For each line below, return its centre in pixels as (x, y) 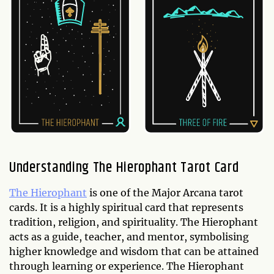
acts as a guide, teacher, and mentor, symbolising (129, 237)
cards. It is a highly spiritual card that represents (126, 208)
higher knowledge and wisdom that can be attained (134, 252)
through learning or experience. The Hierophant (127, 266)
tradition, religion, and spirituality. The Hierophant (134, 222)
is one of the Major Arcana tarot (165, 193)
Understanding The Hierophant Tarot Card (124, 168)
